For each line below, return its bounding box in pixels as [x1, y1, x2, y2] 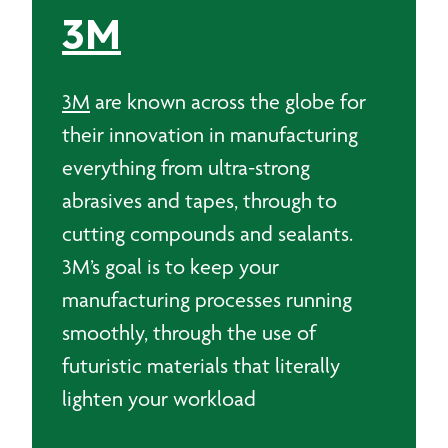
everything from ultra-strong [62, 155, 310, 180]
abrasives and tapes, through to [62, 188, 337, 213]
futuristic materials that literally [62, 353, 340, 378]
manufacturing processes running [62, 287, 352, 312]
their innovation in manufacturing [62, 122, 358, 147]
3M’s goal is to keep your [62, 254, 279, 279]
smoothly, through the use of [62, 320, 316, 345]
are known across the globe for [90, 89, 366, 114]
